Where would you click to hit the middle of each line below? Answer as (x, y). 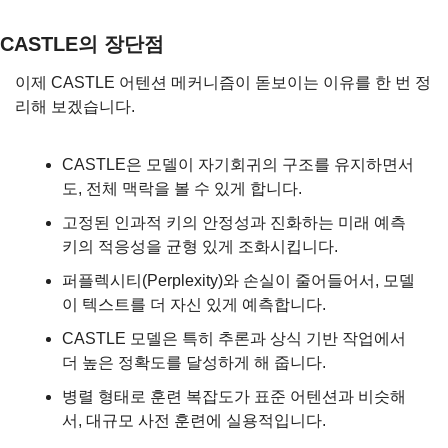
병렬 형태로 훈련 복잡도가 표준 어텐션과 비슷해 (234, 396)
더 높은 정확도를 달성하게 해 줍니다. (194, 362)
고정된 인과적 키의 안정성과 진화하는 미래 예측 (234, 222)
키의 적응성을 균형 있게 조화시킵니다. (200, 246)
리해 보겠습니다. (75, 106)
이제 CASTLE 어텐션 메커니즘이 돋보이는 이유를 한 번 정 (223, 82)
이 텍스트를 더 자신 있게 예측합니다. (194, 304)
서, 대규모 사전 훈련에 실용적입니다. (194, 420)
